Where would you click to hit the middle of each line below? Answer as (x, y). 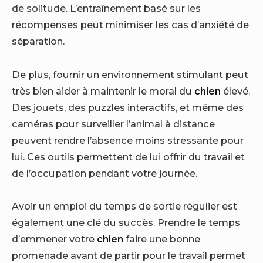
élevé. (235, 91)
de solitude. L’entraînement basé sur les (106, 9)
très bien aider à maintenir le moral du (103, 91)
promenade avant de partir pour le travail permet (129, 255)
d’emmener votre (54, 239)
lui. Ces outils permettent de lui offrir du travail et (128, 156)
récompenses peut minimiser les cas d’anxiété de (130, 25)
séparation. (38, 41)
